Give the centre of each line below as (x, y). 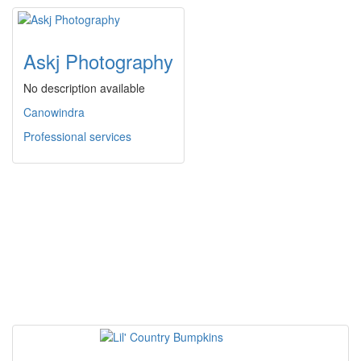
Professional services (77, 137)
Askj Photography (98, 61)
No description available (84, 88)
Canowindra (54, 112)
